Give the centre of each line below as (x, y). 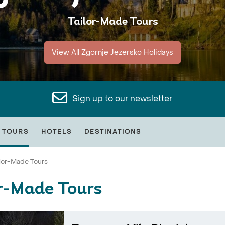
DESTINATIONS (113, 132)
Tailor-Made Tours (113, 22)
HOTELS (57, 132)
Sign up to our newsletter (123, 99)
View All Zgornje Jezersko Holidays (113, 52)
